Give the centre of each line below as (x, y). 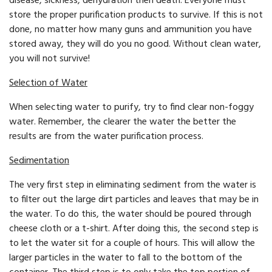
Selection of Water (48, 83)
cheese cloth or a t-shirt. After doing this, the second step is (134, 229)
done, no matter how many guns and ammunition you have (131, 30)
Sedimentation (39, 161)
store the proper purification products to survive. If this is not (136, 15)
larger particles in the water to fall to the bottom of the (126, 258)
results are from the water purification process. (107, 137)
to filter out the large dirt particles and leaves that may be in (134, 200)
